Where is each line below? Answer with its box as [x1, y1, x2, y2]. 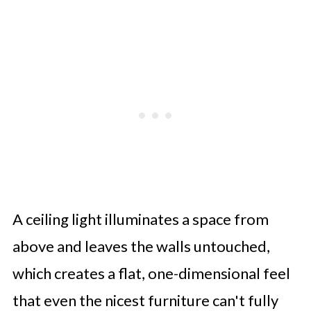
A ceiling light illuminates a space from [12, 209, 269, 228]
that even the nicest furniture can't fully [12, 290, 278, 310]
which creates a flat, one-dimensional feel [12, 263, 290, 283]
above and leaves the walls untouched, [12, 236, 270, 255]
